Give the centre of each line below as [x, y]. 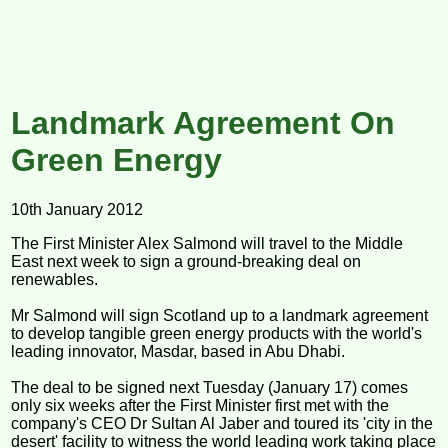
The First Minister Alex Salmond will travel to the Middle [207, 243]
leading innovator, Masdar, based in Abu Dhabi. [178, 351]
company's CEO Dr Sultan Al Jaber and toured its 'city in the [222, 423]
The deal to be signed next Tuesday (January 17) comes [210, 387]
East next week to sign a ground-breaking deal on [186, 261]
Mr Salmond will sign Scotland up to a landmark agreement [220, 315]
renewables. [55, 279]
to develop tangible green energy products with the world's [217, 333]
